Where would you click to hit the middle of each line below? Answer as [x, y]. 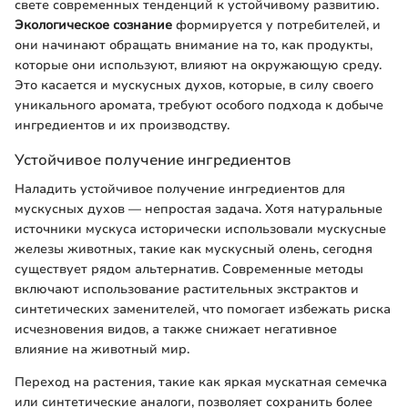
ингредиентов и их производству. [122, 126]
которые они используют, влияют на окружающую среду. [198, 66]
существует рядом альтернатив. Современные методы [189, 269]
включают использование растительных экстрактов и [187, 289]
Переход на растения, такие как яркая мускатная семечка [201, 382]
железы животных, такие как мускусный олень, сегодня [194, 249]
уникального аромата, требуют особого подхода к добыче [199, 106]
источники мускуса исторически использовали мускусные [200, 229]
